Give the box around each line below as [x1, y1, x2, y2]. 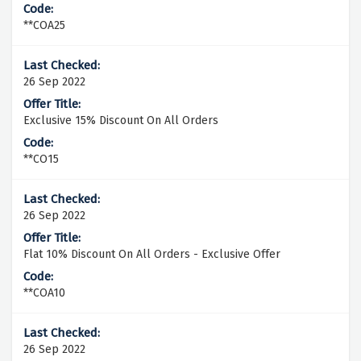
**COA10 [23, 286, 65, 301]
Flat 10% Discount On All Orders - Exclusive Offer [23, 247, 280, 262]
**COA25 [23, 19, 65, 33]
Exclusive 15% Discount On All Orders [23, 114, 218, 128]
